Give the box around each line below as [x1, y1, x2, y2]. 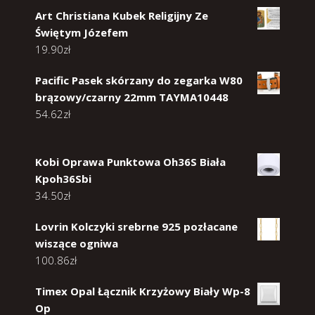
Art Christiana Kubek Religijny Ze [35, 8, 208, 23]
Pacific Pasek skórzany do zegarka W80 [35, 73, 243, 88]
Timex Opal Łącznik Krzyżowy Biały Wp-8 [35, 284, 250, 299]
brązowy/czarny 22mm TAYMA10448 [35, 90, 229, 105]
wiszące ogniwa [35, 236, 118, 251]
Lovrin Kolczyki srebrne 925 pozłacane [35, 219, 238, 234]
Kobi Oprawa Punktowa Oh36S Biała [35, 155, 226, 169]
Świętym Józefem [35, 25, 128, 40]
